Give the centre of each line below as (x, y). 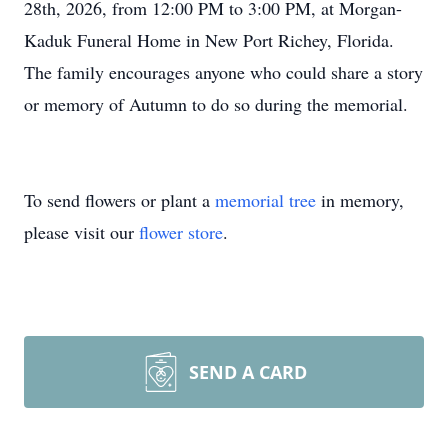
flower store (181, 232)
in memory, (360, 200)
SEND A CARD (248, 372)
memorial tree (265, 200)
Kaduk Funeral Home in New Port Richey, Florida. (209, 40)
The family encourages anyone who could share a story (223, 72)
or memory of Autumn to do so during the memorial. (216, 104)
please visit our (81, 232)
